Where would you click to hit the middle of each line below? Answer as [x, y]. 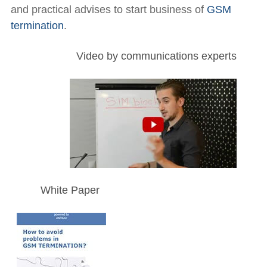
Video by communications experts [156, 56]
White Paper [70, 190]
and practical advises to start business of [108, 10]
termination [37, 26]
